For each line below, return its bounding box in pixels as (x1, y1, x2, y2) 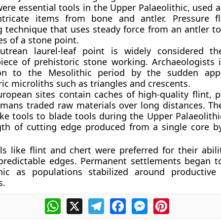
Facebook (125, 197, 162, 208)
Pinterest (169, 197, 203, 208)
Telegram (104, 197, 139, 208)
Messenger (147, 197, 189, 208)
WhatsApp (60, 197, 99, 208)
